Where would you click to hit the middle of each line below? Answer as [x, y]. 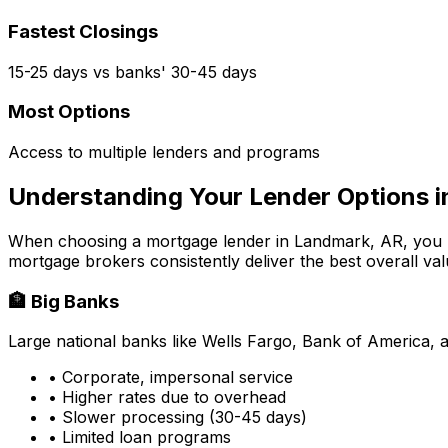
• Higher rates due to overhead [167, 397]
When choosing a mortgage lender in [151, 240]
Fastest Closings [83, 31]
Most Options [69, 112]
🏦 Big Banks [63, 301]
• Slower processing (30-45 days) [177, 417]
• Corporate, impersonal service [170, 377]
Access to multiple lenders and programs [164, 152]
